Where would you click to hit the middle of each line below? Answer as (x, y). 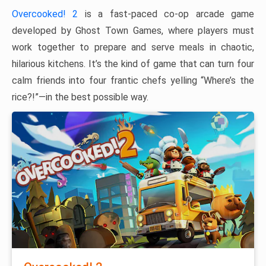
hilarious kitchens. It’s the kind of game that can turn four (133, 64)
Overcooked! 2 (45, 14)
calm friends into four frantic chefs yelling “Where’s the (133, 81)
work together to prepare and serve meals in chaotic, (133, 47)
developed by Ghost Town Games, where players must (133, 31)
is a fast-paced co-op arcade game (166, 14)
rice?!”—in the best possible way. (80, 97)
